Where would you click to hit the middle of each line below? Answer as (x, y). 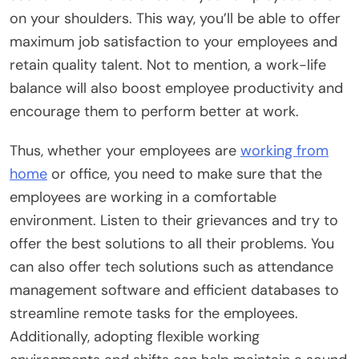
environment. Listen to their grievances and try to (174, 220)
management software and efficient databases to (174, 290)
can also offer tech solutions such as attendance (171, 266)
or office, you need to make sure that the (185, 173)
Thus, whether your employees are (125, 150)
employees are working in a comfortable (143, 197)
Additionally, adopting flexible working (135, 336)
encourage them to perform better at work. (154, 111)
